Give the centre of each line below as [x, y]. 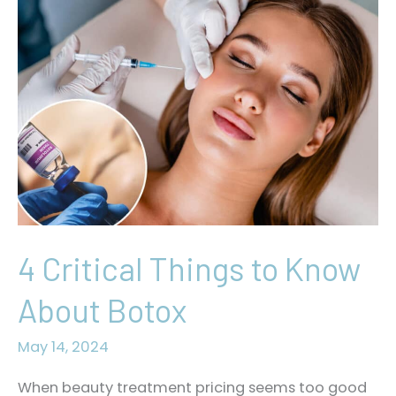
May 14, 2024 [63, 347]
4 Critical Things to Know [189, 268]
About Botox [102, 309]
